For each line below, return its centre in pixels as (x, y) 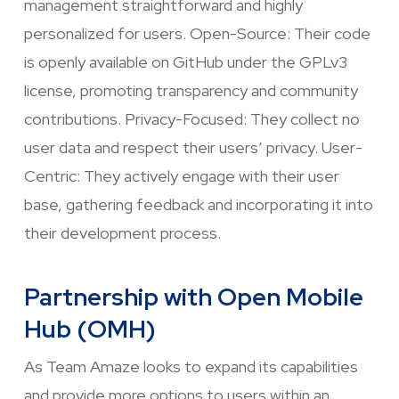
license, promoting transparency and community (191, 91)
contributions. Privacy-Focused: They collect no (191, 119)
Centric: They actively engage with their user (181, 176)
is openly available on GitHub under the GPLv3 (185, 62)
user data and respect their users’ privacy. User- (193, 148)
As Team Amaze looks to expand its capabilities (191, 367)
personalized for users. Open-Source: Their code (197, 34)
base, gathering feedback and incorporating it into (198, 205)
